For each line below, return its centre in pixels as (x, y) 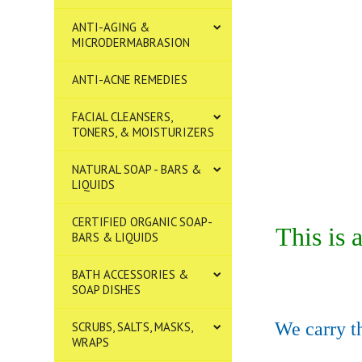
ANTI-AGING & (111, 27)
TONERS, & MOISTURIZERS (143, 132)
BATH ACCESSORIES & (130, 274)
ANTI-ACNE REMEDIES (130, 80)
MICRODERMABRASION (131, 42)
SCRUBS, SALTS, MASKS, (133, 327)
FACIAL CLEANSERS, (123, 117)
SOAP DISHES (107, 290)
